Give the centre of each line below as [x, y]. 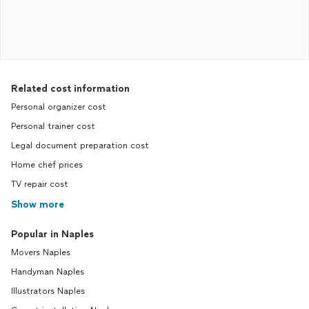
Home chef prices [47, 165]
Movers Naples [41, 252]
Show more [38, 205]
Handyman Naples [48, 272]
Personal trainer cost [53, 126]
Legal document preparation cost [80, 146]
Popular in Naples [52, 234]
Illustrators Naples [48, 291]
